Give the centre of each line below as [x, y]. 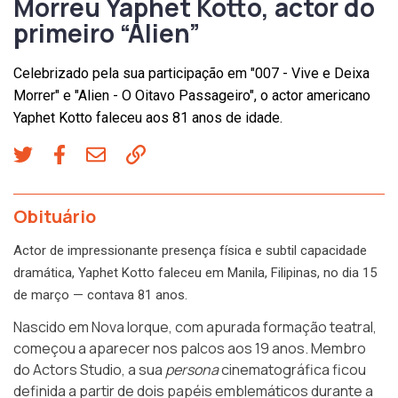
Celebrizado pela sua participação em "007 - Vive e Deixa [191, 73]
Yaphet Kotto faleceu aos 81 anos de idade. [148, 117]
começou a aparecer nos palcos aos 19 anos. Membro [190, 348]
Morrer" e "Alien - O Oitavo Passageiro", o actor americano [192, 95]
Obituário [55, 216]
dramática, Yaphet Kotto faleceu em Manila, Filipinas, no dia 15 [195, 272]
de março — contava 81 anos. [100, 295]
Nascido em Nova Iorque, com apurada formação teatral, [195, 326]
